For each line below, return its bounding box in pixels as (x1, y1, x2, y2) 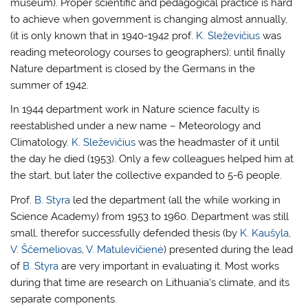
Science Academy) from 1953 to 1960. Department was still (10, 210, 289, 223)
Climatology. (10, 136, 72, 149)
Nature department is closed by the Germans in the (10, 62, 256, 75)
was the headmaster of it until (135, 136, 280, 149)
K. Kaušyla (240, 226, 289, 239)
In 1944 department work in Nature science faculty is (10, 103, 260, 116)
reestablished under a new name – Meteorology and (10, 120, 261, 133)
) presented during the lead (164, 243, 294, 256)
